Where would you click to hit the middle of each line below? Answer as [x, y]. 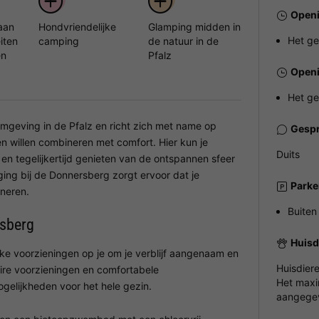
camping [58, 41]
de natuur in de [184, 41]
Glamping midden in [195, 26]
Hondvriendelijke [77, 26]
